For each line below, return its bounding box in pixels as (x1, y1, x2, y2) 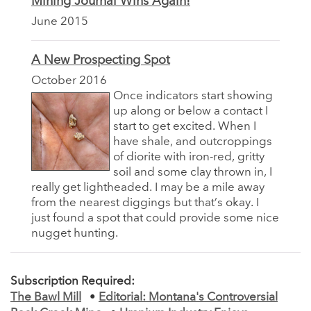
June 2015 (31, 15, 88, 28)
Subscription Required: (10, 275, 135, 287)
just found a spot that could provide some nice (31, 212, 279, 224)
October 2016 (31, 74, 107, 87)
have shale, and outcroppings (113, 135, 272, 148)
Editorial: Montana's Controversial (99, 291, 278, 303)
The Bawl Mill (10, 291, 81, 303)
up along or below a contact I (113, 105, 268, 117)
